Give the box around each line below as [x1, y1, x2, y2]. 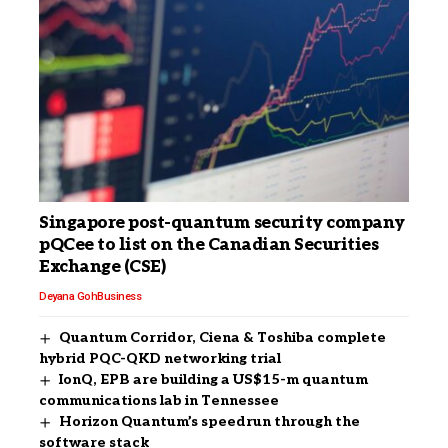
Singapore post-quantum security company [39, 213, 405, 234]
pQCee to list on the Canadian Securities [39, 235, 379, 256]
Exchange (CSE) [39, 257, 166, 278]
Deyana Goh [39, 290, 97, 304]
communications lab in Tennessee [39, 392, 279, 410]
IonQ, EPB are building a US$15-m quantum [58, 371, 368, 389]
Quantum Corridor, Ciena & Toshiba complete [58, 329, 386, 347]
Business [97, 290, 141, 304]
